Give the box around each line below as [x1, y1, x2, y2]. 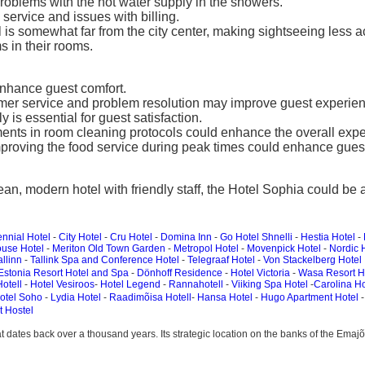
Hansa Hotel [197, 292, 253, 303]
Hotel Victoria [231, 267, 290, 279]
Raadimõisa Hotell [109, 292, 191, 303]
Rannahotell [169, 279, 223, 290]
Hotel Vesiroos [30, 279, 95, 290]
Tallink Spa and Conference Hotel [30, 254, 179, 266]
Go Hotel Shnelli [220, 231, 292, 243]
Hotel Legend [100, 279, 161, 290]
